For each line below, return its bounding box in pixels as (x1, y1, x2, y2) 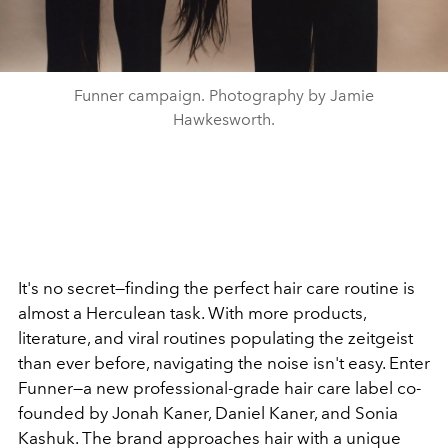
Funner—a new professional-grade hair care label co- (18, 378, 421, 398)
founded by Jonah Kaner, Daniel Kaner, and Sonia (18, 403, 398, 423)
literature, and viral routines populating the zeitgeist (18, 328, 413, 348)
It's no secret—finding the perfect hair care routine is (18, 278, 415, 298)
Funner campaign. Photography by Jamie (74, 86, 374, 105)
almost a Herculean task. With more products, (18, 303, 366, 323)
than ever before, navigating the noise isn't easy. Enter (18, 353, 430, 373)
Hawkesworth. (173, 110, 275, 129)
